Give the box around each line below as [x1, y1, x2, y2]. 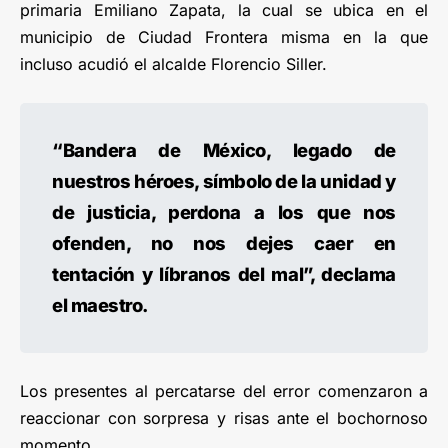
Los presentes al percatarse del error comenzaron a [20, 380, 428, 401]
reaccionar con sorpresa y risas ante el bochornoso [20, 407, 428, 428]
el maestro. [52, 293, 148, 316]
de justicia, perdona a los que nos [52, 200, 396, 223]
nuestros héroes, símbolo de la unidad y [52, 169, 396, 192]
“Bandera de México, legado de [52, 138, 396, 161]
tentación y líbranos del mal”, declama [52, 262, 396, 285]
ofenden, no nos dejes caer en [52, 231, 396, 254]
